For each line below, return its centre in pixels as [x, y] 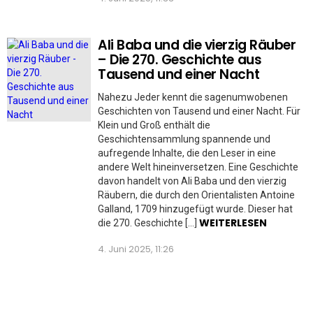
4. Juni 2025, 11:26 [136, 249]
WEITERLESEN [233, 223]
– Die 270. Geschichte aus [180, 59]
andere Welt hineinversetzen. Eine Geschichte [198, 167]
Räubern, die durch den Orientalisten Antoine [196, 195]
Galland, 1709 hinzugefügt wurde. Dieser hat [195, 209]
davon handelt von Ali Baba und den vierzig [192, 181]
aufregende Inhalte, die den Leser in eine [187, 153]
